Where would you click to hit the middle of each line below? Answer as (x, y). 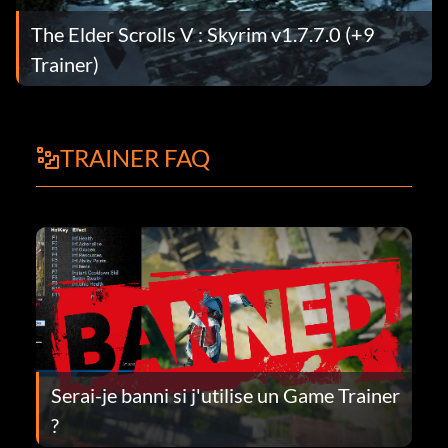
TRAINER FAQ (135, 158)
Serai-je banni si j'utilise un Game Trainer (225, 394)
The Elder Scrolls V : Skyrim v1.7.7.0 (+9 (203, 33)
